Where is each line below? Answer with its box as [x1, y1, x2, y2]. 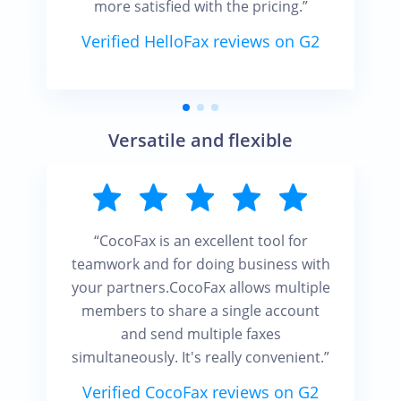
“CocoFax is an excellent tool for [93, 231, 308, 251]
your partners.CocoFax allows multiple [71, 277, 330, 297]
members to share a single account [81, 301, 320, 320]
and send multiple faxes [120, 324, 281, 344]
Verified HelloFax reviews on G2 [81, 30, 320, 52]
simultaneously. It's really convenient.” [72, 347, 329, 367]
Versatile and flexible [108, 127, 293, 152]
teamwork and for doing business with [71, 254, 330, 274]
